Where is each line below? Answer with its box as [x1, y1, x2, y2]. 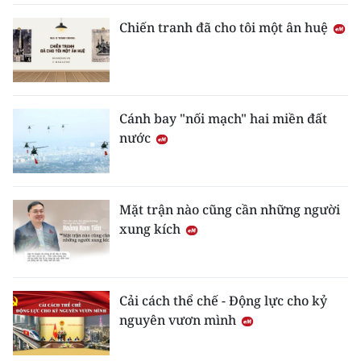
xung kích [119, 220, 184, 239]
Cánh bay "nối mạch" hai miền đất [119, 110, 327, 128]
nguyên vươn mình [119, 311, 239, 330]
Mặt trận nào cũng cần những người [119, 201, 340, 219]
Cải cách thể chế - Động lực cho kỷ [119, 292, 327, 310]
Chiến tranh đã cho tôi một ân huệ [119, 19, 331, 37]
